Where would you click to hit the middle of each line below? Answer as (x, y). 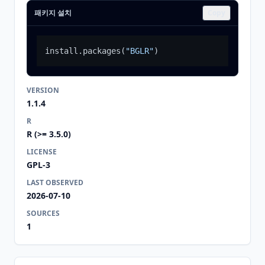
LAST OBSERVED (55, 182)
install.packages (83, 51)
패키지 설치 (53, 13)
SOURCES (43, 213)
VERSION (43, 90)
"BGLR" (140, 51)
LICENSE (42, 152)
